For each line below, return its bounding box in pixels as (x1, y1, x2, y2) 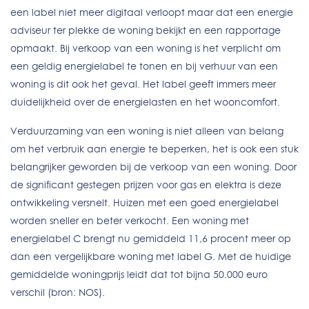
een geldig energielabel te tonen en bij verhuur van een (10, 60, 278, 72)
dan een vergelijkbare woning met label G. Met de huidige (10, 250, 291, 263)
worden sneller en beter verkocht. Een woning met (10, 215, 249, 227)
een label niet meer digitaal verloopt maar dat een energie (10, 6, 293, 19)
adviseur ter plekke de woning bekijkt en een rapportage (10, 24, 281, 37)
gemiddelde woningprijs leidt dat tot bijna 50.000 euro (10, 268, 268, 281)
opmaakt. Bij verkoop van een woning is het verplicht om (10, 42, 281, 54)
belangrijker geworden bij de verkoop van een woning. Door (10, 161, 297, 173)
